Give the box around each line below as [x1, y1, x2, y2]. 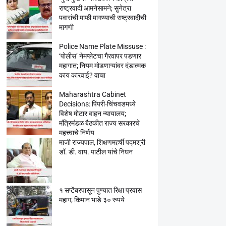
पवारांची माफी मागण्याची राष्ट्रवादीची [59, 14, 146, 22]
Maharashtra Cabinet [59, 90, 126, 98]
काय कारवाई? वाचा [59, 71, 105, 79]
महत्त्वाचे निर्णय [59, 129, 94, 137]
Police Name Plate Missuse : [59, 42, 146, 50]
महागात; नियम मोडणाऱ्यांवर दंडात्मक [59, 62, 146, 70]
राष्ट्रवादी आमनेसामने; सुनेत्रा [59, 4, 131, 12]
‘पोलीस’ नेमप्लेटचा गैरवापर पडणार [59, 52, 141, 60]
